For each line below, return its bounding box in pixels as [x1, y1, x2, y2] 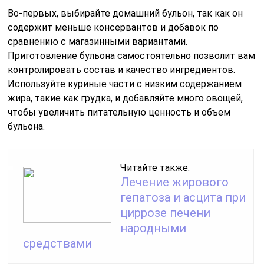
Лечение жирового [120, 175, 229, 190]
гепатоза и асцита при [120, 190, 246, 205]
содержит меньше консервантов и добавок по [8, 22, 219, 34]
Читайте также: [120, 162, 190, 174]
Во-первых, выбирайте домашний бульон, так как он [8, 8, 243, 19]
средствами [23, 236, 93, 251]
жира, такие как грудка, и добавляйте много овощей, [8, 93, 243, 104]
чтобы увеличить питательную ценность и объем [8, 107, 231, 118]
